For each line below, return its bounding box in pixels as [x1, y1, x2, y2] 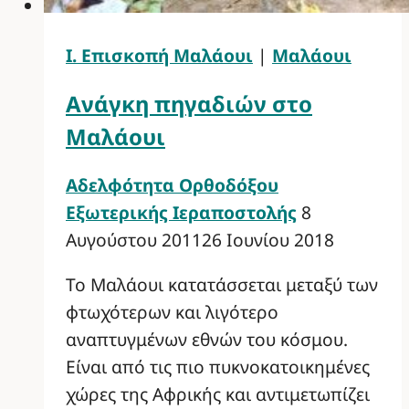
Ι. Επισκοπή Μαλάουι [66, 43, 253, 68]
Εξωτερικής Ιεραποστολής [66, 200, 297, 225]
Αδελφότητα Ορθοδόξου [66, 173, 278, 198]
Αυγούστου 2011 [66, 227, 202, 253]
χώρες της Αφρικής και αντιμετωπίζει [66, 382, 370, 407]
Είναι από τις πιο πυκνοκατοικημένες [66, 354, 370, 380]
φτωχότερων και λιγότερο [66, 299, 278, 325]
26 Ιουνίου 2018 [202, 227, 334, 253]
